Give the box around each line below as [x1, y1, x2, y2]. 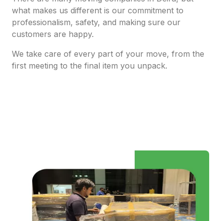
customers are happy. [12, 29, 94, 39]
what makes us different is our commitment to [12, 5, 184, 16]
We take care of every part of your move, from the [12, 49, 204, 59]
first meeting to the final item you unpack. [12, 61, 167, 71]
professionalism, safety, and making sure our [12, 17, 181, 28]
